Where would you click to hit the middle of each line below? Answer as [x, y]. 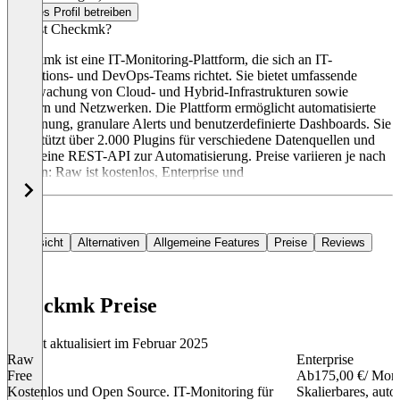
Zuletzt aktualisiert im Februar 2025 [108, 344]
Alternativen [108, 243]
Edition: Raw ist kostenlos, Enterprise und [125, 172]
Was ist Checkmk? [59, 29]
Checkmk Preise [82, 306]
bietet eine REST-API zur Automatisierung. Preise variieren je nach [196, 156]
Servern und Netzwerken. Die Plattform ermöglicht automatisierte [192, 108]
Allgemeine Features [207, 243]
